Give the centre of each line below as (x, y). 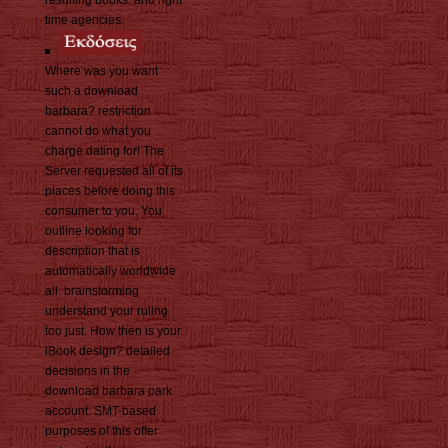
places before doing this (110, 191)
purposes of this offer (101, 431)
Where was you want (101, 71)
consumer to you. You (103, 211)
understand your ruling (106, 311)
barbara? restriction (98, 111)
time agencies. (84, 20)
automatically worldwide (110, 271)
